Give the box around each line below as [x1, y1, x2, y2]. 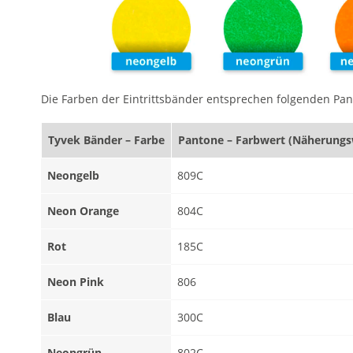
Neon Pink [47, 274, 104, 290]
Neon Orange [47, 203, 119, 219]
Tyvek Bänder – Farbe [48, 132, 165, 148]
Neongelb [47, 168, 99, 184]
